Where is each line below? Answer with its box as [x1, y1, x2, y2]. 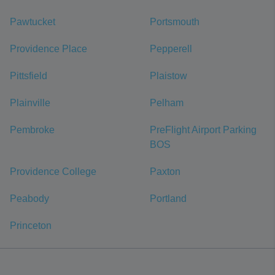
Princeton [10, 220, 52, 231]
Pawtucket [10, 17, 55, 27]
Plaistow [150, 71, 187, 81]
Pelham [150, 98, 184, 108]
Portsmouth [150, 17, 199, 27]
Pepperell [150, 44, 192, 54]
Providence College [10, 166, 96, 177]
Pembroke [10, 125, 55, 135]
